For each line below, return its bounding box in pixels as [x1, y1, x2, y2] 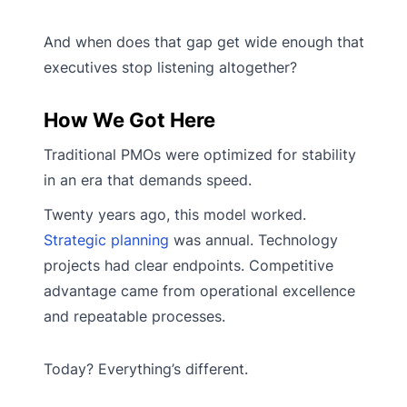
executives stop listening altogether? [44, 57, 297, 76]
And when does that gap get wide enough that [44, 32, 364, 51]
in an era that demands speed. [44, 170, 252, 189]
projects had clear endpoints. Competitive [44, 255, 333, 274]
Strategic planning [44, 230, 169, 249]
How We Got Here [44, 107, 215, 132]
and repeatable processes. [44, 306, 225, 325]
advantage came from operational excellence [44, 281, 355, 300]
